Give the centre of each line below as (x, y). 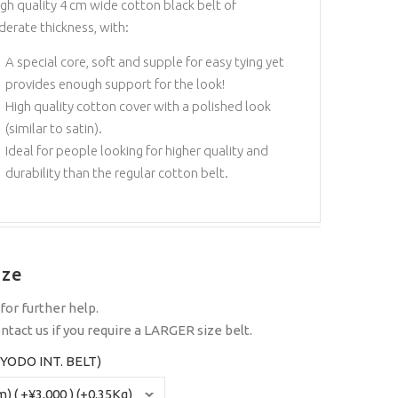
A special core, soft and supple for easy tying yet (144, 61)
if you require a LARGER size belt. (150, 330)
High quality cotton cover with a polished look (138, 106)
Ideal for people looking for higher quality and (136, 150)
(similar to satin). (53, 128)
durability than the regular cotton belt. (116, 172)
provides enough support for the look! (115, 84)
